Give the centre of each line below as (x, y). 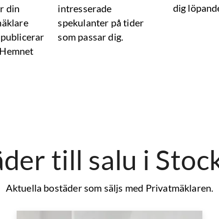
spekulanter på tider (101, 22)
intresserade (85, 8)
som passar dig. (91, 37)
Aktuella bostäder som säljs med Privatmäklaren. (109, 188)
